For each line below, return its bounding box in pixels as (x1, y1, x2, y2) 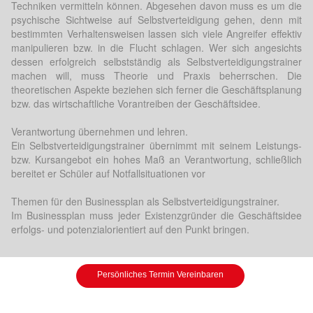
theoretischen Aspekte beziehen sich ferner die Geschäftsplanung (11, 82, 302, 97)
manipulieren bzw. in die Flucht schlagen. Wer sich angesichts (11, 41, 302, 55)
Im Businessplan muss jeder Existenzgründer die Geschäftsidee (11, 208, 302, 223)
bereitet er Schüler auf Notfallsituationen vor (11, 166, 205, 181)
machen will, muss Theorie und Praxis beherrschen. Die (11, 68, 302, 83)
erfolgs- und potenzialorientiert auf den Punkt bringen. (11, 222, 249, 237)
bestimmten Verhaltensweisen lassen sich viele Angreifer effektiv (11, 27, 302, 41)
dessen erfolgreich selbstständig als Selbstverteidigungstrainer (11, 54, 302, 69)
